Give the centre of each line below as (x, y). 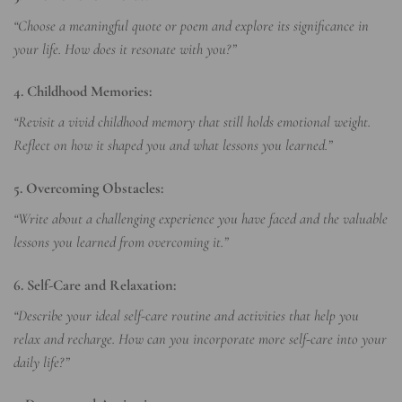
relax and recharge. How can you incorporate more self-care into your (200, 339)
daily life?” (41, 362)
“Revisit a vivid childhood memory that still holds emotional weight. (192, 122)
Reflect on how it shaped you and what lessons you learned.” (173, 146)
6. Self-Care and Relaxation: (95, 285)
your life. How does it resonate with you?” (125, 49)
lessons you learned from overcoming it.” (121, 243)
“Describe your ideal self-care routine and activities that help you (186, 315)
